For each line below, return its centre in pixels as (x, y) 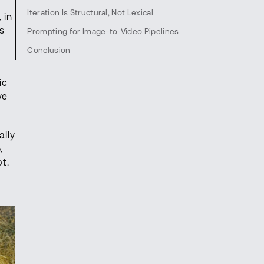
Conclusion (49, 50)
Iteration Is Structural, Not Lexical (90, 12)
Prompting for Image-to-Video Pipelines (103, 31)
